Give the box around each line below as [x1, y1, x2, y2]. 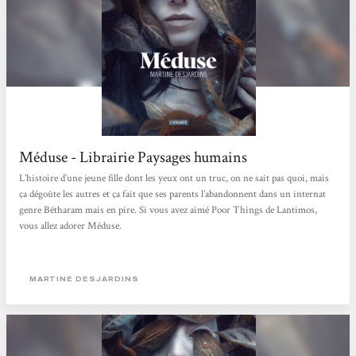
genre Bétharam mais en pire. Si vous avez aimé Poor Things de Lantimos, [19, 203, 318, 218]
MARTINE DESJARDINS [29, 274, 140, 284]
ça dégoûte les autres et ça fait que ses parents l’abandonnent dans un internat [19, 188, 327, 202]
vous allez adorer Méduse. [19, 219, 122, 234]
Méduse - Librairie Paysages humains [19, 146, 248, 168]
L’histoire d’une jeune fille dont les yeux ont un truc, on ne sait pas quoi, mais [19, 172, 330, 186]
